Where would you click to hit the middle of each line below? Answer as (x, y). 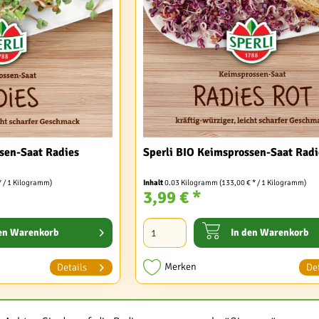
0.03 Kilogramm (192, 183)
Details (72, 268)
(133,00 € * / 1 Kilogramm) (262, 183)
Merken (180, 267)
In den (244, 233)
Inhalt (153, 183)
